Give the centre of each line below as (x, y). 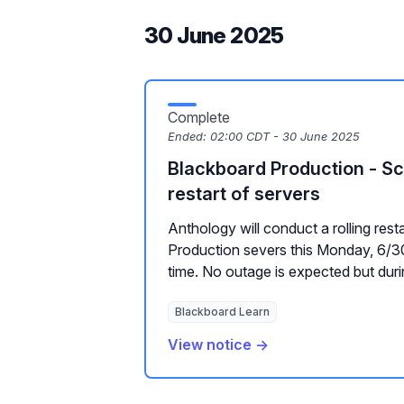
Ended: (189, 137)
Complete (199, 117)
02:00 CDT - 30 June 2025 (285, 137)
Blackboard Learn (222, 312)
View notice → (218, 344)
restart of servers (244, 194)
